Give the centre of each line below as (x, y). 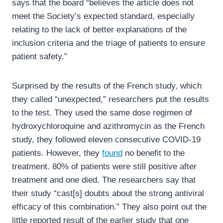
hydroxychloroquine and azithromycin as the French (108, 126)
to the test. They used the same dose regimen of (102, 113)
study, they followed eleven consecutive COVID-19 (106, 140)
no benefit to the (154, 153)
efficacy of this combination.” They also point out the (109, 207)
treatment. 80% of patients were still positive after (104, 167)
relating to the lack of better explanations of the (99, 30)
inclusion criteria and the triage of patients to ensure (109, 43)
